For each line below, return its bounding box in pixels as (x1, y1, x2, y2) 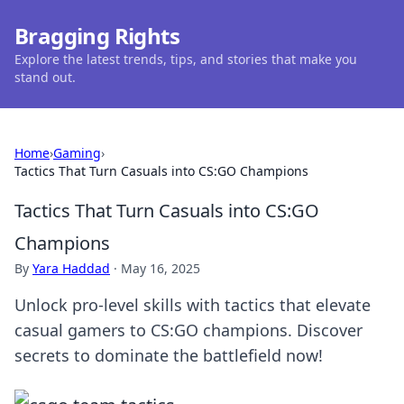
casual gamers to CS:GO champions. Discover (14, 319, 363, 341)
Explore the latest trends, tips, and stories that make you (14, 50, 357, 68)
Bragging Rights (14, 21, 179, 50)
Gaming (53, 144, 101, 161)
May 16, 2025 (121, 260, 200, 277)
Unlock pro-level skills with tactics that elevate (14, 294, 371, 316)
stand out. (14, 69, 76, 86)
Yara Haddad (32, 260, 110, 277)
